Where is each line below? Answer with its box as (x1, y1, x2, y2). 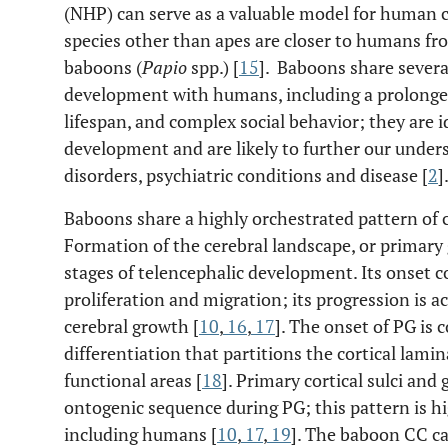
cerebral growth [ (64, 314, 199, 338)
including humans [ (64, 422, 217, 446)
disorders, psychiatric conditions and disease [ (64, 163, 428, 187)
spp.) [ (187, 55, 239, 79)
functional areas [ (64, 368, 202, 392)
